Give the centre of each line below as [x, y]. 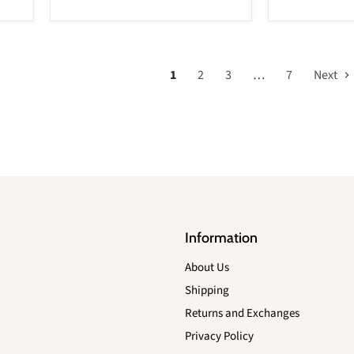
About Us [207, 268]
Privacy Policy [219, 337]
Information [221, 238]
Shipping [207, 291]
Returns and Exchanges [242, 314]
